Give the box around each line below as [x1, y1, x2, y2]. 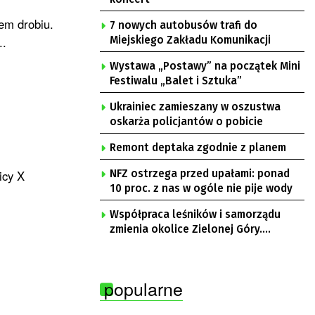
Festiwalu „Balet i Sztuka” [110, 75, 242, 87]
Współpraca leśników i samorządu [110, 208, 281, 221]
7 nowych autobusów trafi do [110, 19, 257, 32]
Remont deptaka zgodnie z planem [110, 141, 286, 154]
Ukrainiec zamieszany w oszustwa [110, 101, 281, 113]
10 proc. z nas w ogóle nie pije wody [110, 182, 292, 195]
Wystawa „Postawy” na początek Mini [110, 60, 300, 72]
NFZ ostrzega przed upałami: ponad [110, 167, 290, 180]
